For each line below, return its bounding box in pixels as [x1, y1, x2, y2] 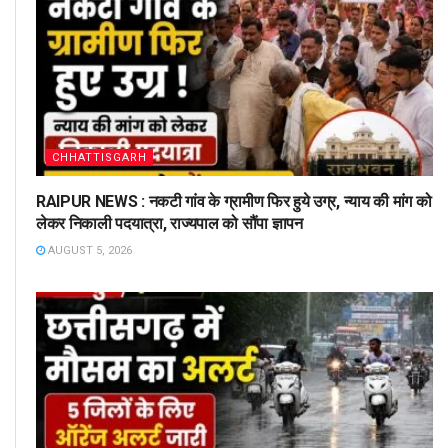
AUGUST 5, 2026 [45, 243, 132, 257]
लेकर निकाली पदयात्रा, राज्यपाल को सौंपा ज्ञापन [36, 213, 303, 233]
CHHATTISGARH [52, 150, 147, 164]
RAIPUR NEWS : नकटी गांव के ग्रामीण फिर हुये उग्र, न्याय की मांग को [36, 191, 432, 211]
